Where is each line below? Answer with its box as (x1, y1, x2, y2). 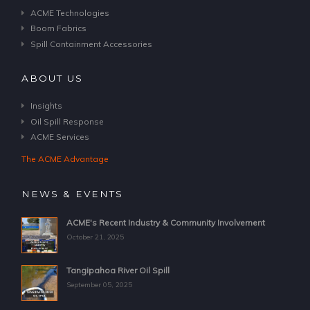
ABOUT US (21, 72, 83, 84)
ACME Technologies (30, 7, 109, 18)
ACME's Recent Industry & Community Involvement (66, 217, 265, 228)
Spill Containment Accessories (30, 38, 152, 49)
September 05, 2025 (66, 280, 132, 290)
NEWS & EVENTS (21, 188, 123, 200)
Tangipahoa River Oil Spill (66, 264, 170, 275)
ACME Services (30, 131, 89, 143)
